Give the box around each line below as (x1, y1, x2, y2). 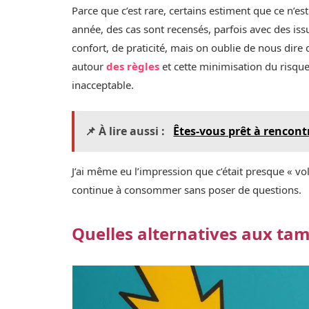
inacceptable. (72, 78, 134, 92)
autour (72, 59, 107, 74)
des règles (106, 59, 160, 74)
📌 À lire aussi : (85, 123, 168, 139)
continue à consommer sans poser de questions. (72, 182, 302, 197)
